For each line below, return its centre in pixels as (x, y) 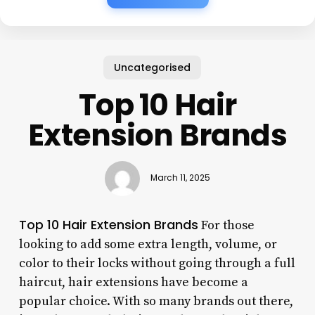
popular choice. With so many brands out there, (156, 301)
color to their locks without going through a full (157, 263)
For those (226, 225)
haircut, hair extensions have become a (133, 282)
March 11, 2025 (180, 178)
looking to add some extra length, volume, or (148, 244)
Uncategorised (152, 67)
